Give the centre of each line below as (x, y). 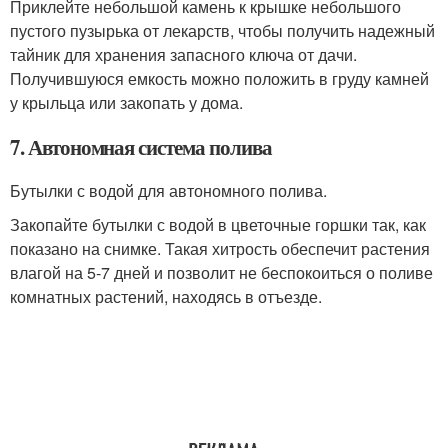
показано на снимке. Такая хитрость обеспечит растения (220, 248)
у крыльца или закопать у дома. (126, 102)
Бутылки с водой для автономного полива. (168, 190)
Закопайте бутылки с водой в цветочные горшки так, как (218, 224)
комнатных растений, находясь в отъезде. (166, 296)
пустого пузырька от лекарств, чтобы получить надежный (222, 30)
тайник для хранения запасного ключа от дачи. (183, 54)
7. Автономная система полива (141, 146)
